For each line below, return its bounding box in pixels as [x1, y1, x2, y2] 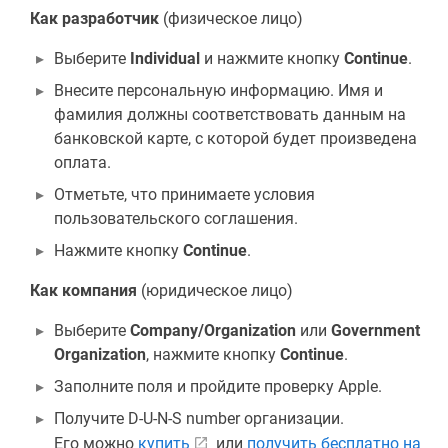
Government [331, 320, 420, 340]
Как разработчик [30, 8, 159, 28]
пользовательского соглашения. [54, 208, 298, 228]
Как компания [30, 280, 137, 300]
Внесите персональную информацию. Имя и [54, 80, 383, 100]
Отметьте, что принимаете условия [54, 184, 315, 204]
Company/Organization [130, 320, 296, 340]
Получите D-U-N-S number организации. [54, 408, 344, 428]
